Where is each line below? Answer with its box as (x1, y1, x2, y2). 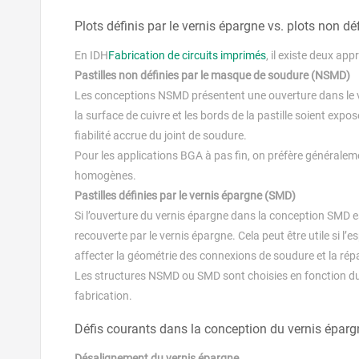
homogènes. (75, 168, 136, 182)
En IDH (75, 48, 108, 62)
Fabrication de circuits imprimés (108, 48, 266, 62)
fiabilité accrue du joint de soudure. (75, 128, 247, 142)
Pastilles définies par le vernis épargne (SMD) (75, 188, 296, 202)
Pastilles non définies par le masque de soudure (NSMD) (75, 68, 350, 82)
